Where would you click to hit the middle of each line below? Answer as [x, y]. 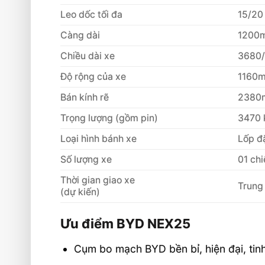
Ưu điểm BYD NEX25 [125, 223]
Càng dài [80, 35]
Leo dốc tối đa [91, 15]
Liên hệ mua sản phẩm [153, 11]
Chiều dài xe [88, 56]
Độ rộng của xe [93, 77]
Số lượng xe [86, 160]
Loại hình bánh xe [98, 139]
